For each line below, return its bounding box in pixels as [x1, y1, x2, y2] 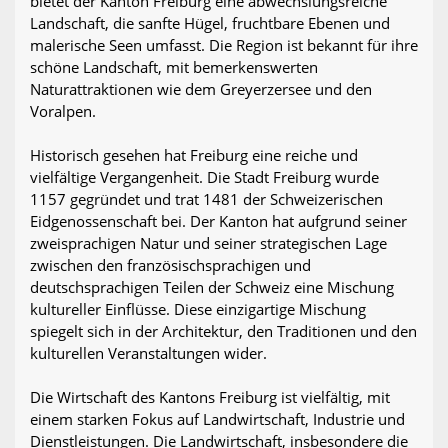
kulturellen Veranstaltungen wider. [30, 343, 267, 364]
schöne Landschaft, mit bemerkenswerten [30, 57, 318, 78]
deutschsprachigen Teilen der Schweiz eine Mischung [30, 277, 394, 298]
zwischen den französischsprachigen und [30, 255, 311, 276]
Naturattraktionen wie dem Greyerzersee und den [30, 79, 372, 100]
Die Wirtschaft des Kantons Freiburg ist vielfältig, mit [30, 387, 390, 408]
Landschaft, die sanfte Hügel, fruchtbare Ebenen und [30, 13, 390, 34]
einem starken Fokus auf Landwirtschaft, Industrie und [30, 409, 405, 430]
